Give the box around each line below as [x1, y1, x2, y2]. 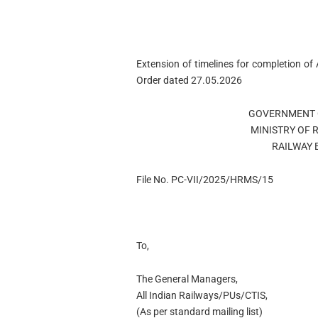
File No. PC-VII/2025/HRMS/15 [136, 173, 273, 185]
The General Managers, [136, 273, 238, 285]
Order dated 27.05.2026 [136, 75, 242, 86]
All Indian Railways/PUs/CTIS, [136, 289, 268, 301]
